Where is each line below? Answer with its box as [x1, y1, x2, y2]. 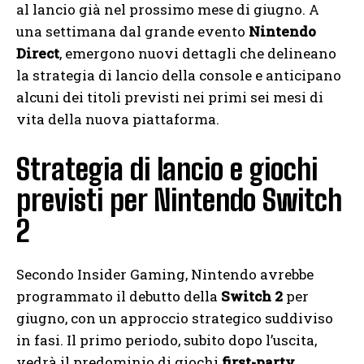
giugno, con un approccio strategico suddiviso [16, 309, 333, 328]
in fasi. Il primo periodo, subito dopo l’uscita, [16, 331, 317, 350]
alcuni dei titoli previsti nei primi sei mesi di [16, 88, 323, 107]
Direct [16, 44, 59, 63]
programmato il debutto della [16, 287, 221, 306]
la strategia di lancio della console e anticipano [16, 66, 341, 85]
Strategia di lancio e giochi [16, 152, 318, 188]
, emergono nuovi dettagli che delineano [59, 44, 336, 63]
